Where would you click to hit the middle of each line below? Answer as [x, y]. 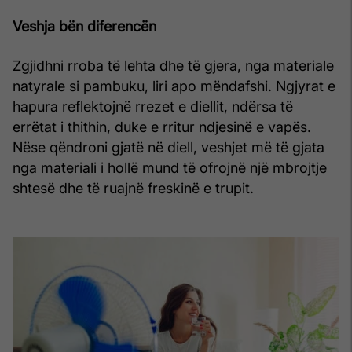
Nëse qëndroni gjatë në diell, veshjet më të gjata [169, 147]
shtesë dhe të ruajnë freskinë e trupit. [133, 188]
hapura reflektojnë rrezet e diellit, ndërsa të [153, 106]
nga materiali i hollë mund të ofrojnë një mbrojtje [170, 167]
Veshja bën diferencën [84, 26]
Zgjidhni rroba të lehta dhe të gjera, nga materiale [173, 65]
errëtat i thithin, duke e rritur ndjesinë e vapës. [162, 126]
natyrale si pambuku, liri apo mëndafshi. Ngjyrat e [174, 86]
